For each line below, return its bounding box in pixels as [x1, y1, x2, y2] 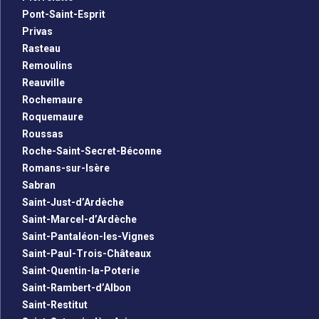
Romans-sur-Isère [22, 162, 110, 174]
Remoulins [22, 60, 73, 72]
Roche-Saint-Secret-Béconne [22, 145, 162, 157]
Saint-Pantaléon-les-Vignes [22, 231, 155, 243]
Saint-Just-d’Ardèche [22, 197, 124, 209]
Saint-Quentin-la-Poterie [22, 265, 140, 277]
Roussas [22, 128, 63, 140]
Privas [22, 26, 53, 38]
